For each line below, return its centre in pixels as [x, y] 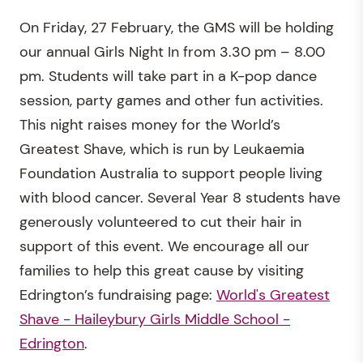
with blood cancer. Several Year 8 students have [180, 197]
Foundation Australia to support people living [171, 173]
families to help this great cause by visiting [162, 270]
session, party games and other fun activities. [171, 100]
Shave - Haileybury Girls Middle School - [155, 319]
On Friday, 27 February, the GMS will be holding [177, 27]
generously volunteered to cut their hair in [160, 222]
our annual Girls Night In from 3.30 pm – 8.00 [172, 51]
